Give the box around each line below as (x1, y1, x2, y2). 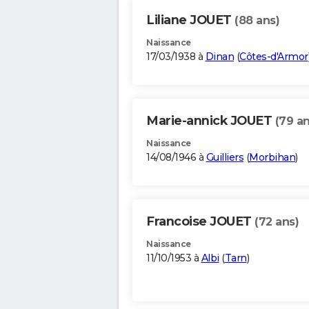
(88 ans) (235, 14, 279, 28)
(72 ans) (255, 215, 299, 229)
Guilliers (206, 151, 243, 164)
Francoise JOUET (146, 214, 255, 230)
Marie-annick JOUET (146, 113, 275, 129)
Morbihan (249, 151, 295, 164)
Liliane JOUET (146, 12, 235, 28)
